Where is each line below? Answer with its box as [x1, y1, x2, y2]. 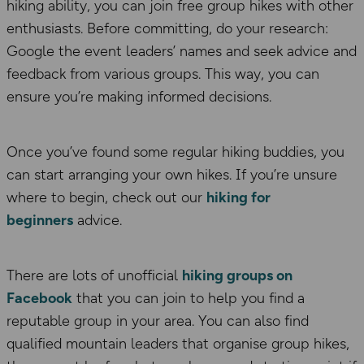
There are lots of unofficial [6, 266, 182, 284]
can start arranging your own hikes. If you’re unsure [6, 165, 337, 184]
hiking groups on [182, 266, 292, 284]
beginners [6, 210, 73, 229]
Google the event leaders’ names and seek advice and [6, 41, 357, 60]
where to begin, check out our [6, 188, 206, 206]
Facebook [6, 288, 72, 307]
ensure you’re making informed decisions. [6, 87, 271, 106]
